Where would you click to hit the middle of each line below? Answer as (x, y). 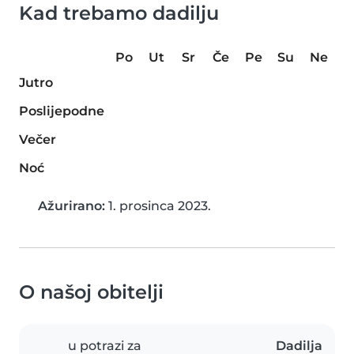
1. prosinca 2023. (158, 206)
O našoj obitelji (91, 292)
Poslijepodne (62, 111)
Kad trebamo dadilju (119, 13)
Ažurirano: (72, 206)
